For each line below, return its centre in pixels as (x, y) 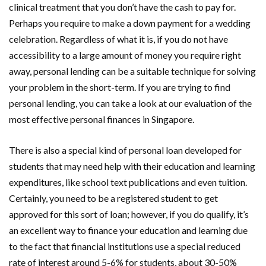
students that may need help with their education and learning (132, 166)
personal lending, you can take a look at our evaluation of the (130, 103)
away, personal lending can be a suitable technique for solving (132, 71)
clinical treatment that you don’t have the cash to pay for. (122, 7)
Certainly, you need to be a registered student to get (113, 198)
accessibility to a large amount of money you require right (125, 55)
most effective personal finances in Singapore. (102, 119)
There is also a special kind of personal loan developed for (125, 150)
